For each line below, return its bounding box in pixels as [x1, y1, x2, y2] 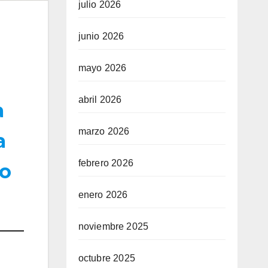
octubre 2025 [78, 253, 135, 263]
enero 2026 [78, 190, 128, 200]
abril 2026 [78, 95, 122, 105]
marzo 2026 [78, 126, 130, 136]
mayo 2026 [78, 63, 127, 73]
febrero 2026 [78, 158, 133, 168]
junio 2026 [78, 31, 124, 41]
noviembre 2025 [78, 221, 149, 232]
